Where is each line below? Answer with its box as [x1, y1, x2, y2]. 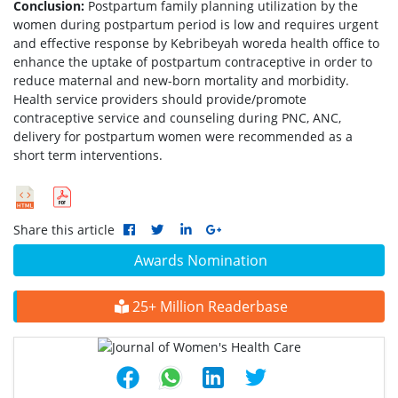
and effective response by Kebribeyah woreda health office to [13, 34, 379, 52]
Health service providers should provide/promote [13, 90, 306, 107]
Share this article [13, 220, 115, 238]
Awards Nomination [134, 250, 267, 270]
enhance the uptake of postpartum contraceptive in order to [13, 52, 372, 70]
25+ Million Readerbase [128, 296, 288, 316]
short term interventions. [13, 146, 163, 163]
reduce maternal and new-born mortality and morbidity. [13, 71, 349, 89]
